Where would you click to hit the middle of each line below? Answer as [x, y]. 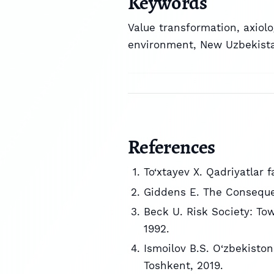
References [172, 147]
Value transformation [182, 28]
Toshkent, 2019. [183, 266]
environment [161, 45]
